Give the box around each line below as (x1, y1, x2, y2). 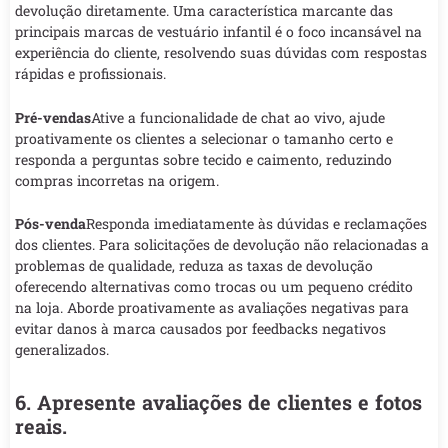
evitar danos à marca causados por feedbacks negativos (15, 319, 386, 339)
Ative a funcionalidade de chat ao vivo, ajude (91, 107, 385, 127)
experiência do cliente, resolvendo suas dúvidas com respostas (15, 43, 427, 63)
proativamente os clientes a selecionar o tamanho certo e (15, 128, 393, 148)
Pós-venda (15, 214, 86, 234)
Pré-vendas (15, 107, 91, 127)
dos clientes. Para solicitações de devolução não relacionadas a (15, 235, 429, 255)
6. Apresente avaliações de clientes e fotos (15, 389, 422, 416)
